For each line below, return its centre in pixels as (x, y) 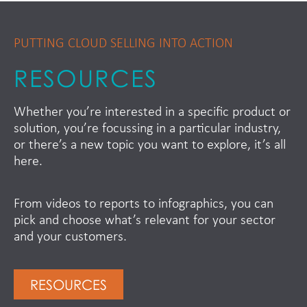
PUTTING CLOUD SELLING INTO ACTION (123, 44)
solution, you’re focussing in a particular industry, (147, 128)
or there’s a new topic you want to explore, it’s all (150, 145)
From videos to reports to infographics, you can (144, 205)
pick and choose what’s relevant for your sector (145, 221)
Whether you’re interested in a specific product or (152, 112)
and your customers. (70, 237)
